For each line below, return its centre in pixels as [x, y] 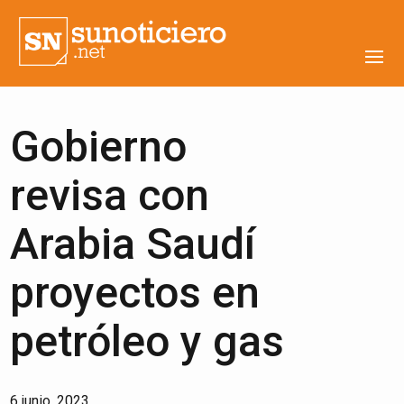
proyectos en [135, 293]
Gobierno [99, 147]
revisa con [110, 195]
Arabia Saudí [133, 244]
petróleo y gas [147, 341]
